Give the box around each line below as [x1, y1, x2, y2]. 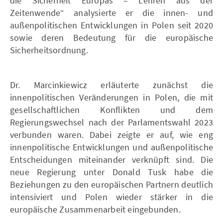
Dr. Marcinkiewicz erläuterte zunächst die [10, 79, 213, 91]
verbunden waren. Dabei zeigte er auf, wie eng [10, 128, 213, 140]
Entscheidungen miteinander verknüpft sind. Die [10, 153, 213, 165]
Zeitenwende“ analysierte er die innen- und [10, 6, 213, 18]
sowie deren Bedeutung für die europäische [10, 31, 213, 43]
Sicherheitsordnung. [10, 44, 88, 56]
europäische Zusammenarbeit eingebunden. [10, 203, 181, 215]
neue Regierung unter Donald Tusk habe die [10, 166, 213, 178]
